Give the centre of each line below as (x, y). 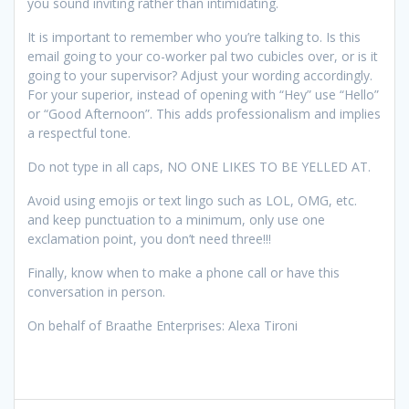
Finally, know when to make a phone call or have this (184, 272)
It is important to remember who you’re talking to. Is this (194, 37)
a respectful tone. (81, 132)
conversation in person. (98, 291)
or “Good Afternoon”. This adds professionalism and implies (204, 113)
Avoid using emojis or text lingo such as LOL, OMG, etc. (192, 200)
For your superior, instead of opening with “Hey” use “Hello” (203, 94)
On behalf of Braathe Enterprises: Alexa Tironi (163, 325)
